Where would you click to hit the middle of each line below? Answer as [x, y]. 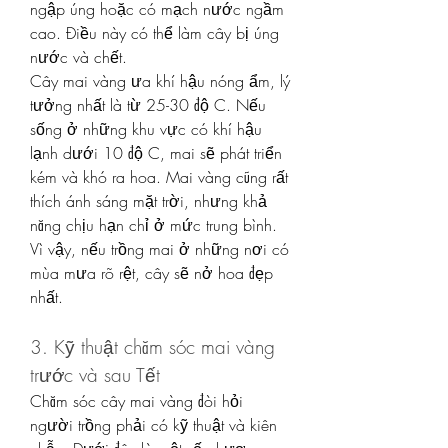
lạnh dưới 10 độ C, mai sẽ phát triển [156, 152]
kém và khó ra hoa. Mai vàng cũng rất [159, 176]
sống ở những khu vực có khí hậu [146, 128]
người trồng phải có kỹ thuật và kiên [153, 424]
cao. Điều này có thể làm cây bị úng [154, 32]
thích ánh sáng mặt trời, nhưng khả [148, 200]
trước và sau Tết [95, 374]
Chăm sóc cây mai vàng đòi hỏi [136, 400]
